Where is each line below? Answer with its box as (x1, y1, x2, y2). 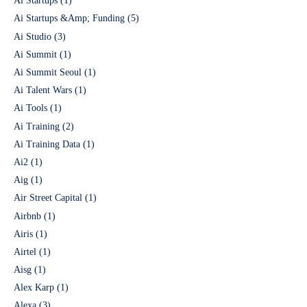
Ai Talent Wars (14, 85, 72, 96)
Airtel (14, 246, 36, 257)
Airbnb (14, 210, 41, 221)
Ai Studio (14, 31, 51, 42)
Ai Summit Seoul (14, 67, 82, 78)
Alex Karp (14, 282, 54, 293)
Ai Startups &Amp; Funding (14, 13, 125, 24)
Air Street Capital (14, 193, 82, 204)
